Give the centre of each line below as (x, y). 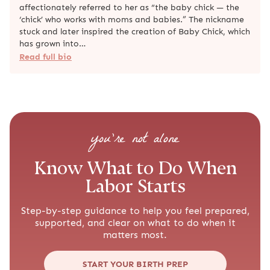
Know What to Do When (135, 168)
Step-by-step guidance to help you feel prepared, (135, 210)
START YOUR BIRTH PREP (135, 264)
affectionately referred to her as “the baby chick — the (129, 7)
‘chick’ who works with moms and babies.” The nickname (132, 19)
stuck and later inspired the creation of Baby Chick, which (135, 31)
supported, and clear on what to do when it (135, 222)
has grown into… (52, 43)
